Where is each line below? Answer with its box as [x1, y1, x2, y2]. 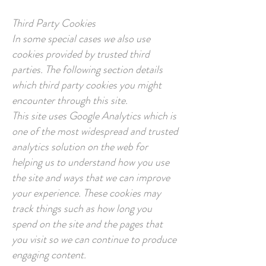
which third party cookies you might [12, 77, 161, 93]
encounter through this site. [12, 93, 128, 108]
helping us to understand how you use [12, 154, 169, 170]
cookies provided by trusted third [12, 46, 150, 62]
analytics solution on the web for [12, 139, 148, 154]
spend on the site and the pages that [12, 216, 163, 232]
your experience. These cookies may [12, 185, 161, 201]
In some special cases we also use [12, 31, 150, 46]
